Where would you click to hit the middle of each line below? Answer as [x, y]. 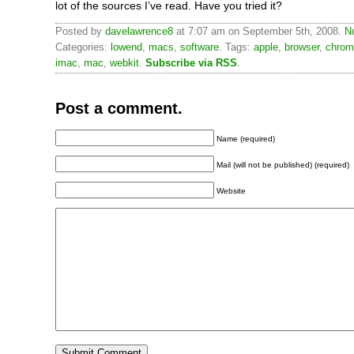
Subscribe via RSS [191, 63]
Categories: [83, 47]
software [200, 47]
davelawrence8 [139, 31]
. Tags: [236, 47]
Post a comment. [119, 108]
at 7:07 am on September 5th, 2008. [259, 31]
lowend [126, 47]
